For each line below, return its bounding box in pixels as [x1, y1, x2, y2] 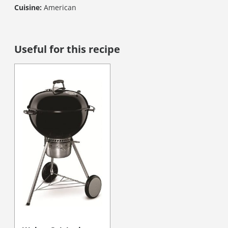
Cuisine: [14, 3, 42, 12]
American [42, 3, 76, 12]
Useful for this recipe [14, 42, 120, 56]
